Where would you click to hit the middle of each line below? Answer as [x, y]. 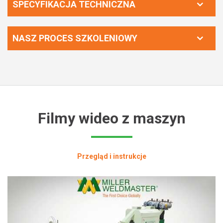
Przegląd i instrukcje [111, 156]
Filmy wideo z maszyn [111, 118]
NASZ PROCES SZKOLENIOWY [75, 38]
